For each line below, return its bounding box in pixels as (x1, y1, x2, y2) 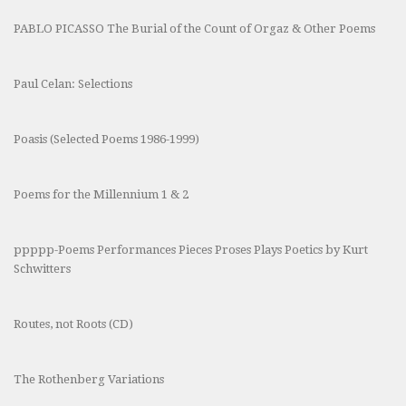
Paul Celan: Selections (14, 77, 132, 92)
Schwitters (14, 262, 71, 276)
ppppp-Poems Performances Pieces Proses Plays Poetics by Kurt (14, 243, 368, 257)
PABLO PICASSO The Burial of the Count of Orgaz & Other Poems (14, 22, 375, 36)
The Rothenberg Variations (14, 372, 164, 387)
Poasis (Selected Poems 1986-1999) (14, 132, 199, 147)
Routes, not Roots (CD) (14, 317, 133, 332)
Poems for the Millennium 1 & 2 (14, 188, 188, 202)
